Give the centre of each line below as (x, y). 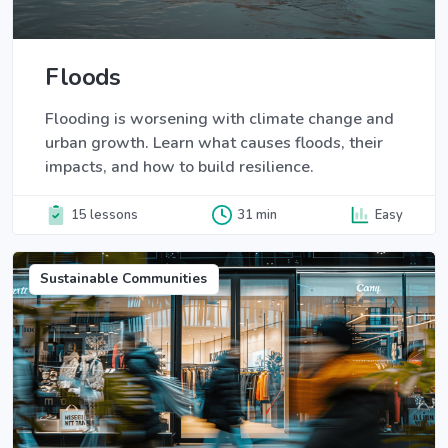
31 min (256, 214)
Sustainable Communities (124, 279)
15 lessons (104, 214)
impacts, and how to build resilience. (179, 167)
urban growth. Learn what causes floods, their (214, 143)
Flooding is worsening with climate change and (219, 119)
